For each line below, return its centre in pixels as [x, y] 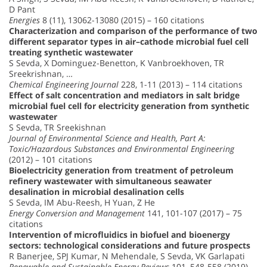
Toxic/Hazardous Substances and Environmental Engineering [122, 149]
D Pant [22, 10]
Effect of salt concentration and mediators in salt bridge [124, 95]
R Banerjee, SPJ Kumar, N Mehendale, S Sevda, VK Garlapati [127, 256]
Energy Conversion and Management [77, 213]
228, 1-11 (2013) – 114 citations [181, 85]
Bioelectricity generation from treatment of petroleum [121, 170]
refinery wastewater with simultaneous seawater [110, 181]
